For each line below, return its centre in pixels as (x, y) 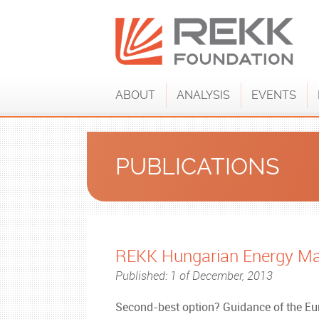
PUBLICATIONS (198, 167)
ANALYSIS (203, 95)
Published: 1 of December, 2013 (194, 276)
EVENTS (274, 95)
